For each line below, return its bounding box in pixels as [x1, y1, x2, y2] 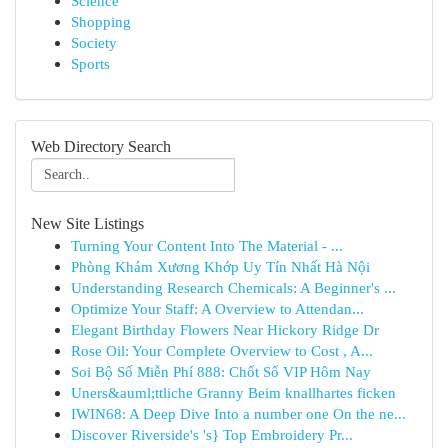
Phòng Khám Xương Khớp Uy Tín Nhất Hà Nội [71, 258, 370, 275]
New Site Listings [31, 215, 144, 232]
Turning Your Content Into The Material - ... [71, 237, 343, 254]
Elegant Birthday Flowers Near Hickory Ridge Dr [71, 321, 379, 338]
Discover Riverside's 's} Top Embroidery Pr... [71, 426, 353, 443]
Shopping [71, 13, 131, 30]
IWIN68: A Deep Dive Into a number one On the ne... [71, 405, 406, 422]
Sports [71, 55, 110, 72]
